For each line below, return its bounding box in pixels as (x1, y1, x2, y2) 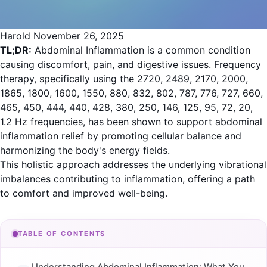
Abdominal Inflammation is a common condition (32, 44, 250, 56)
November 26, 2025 (33, 30, 124, 42)
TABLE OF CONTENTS (17, 229, 106, 238)
